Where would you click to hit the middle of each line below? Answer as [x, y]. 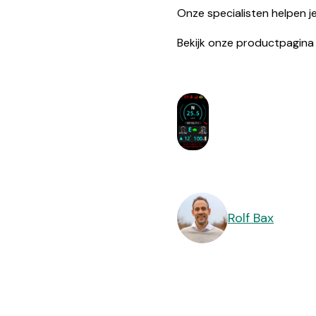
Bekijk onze [207, 43]
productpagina [275, 43]
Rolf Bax [251, 218]
